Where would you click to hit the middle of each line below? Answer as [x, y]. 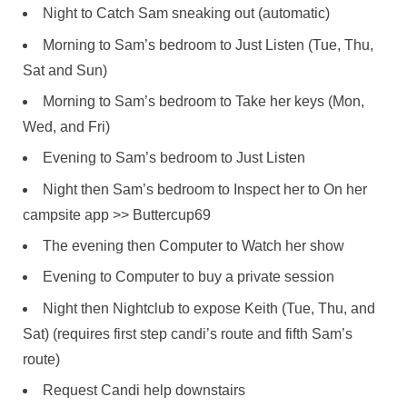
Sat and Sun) [65, 70]
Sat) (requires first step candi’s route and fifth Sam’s [188, 333]
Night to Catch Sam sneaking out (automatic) [186, 14]
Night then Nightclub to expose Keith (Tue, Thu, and [209, 308]
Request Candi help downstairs [144, 391]
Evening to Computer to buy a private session [189, 277]
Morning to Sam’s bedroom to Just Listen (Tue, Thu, [208, 45]
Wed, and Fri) [66, 126]
